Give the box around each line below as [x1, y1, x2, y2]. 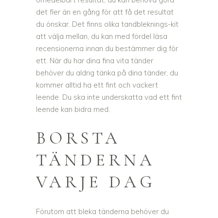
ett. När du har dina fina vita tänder [36, 56, 153, 66]
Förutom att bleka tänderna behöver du [36, 207, 169, 217]
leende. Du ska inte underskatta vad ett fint [36, 92, 182, 102]
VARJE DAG [36, 172, 155, 193]
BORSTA [36, 128, 121, 149]
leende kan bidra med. [36, 105, 110, 114]
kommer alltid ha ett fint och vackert [36, 80, 158, 90]
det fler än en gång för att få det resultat [36, 7, 174, 17]
